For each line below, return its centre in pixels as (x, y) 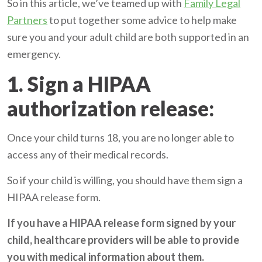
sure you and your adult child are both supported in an (128, 37)
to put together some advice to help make (142, 20)
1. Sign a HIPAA (79, 84)
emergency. (35, 54)
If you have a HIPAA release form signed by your (122, 223)
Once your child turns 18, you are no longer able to (121, 138)
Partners (27, 20)
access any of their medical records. (89, 155)
